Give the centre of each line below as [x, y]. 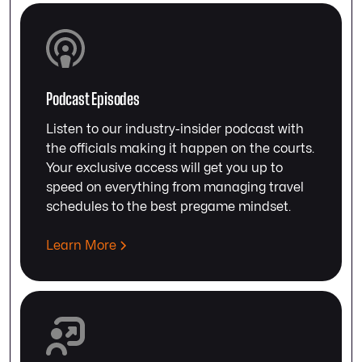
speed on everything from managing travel [175, 188]
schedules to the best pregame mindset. [168, 207]
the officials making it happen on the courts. [180, 149]
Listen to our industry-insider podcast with [175, 130]
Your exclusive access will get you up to [164, 168]
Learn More [81, 246]
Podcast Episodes [93, 99]
